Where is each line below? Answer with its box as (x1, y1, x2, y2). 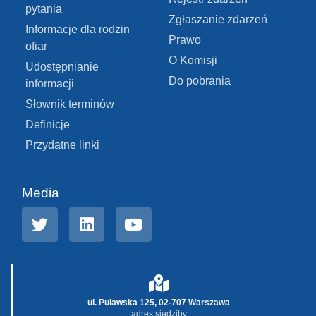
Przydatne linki (25, 138, 99, 151)
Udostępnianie (25, 60, 99, 73)
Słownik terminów (25, 97, 114, 110)
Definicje (25, 118, 70, 130)
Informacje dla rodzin (25, 23, 130, 35)
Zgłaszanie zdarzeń (169, 13, 267, 25)
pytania (25, 2, 62, 15)
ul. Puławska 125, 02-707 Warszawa (87, 298, 230, 308)
